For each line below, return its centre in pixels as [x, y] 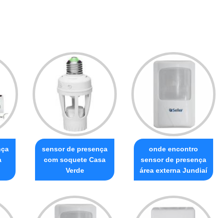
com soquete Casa [75, 159]
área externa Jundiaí [173, 170]
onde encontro [173, 149]
